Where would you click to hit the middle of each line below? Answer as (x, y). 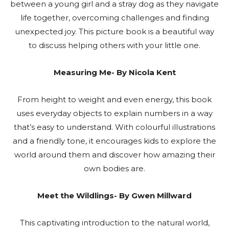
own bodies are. (114, 168)
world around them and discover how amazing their (114, 154)
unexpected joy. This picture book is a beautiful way (114, 31)
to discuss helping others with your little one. (114, 45)
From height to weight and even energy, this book (114, 99)
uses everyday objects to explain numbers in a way (114, 113)
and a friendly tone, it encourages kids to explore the (114, 141)
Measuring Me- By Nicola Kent (114, 72)
